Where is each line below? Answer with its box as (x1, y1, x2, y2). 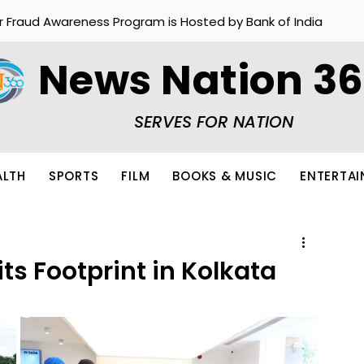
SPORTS (48, 167, 99, 184)
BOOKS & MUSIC (172, 167, 277, 184)
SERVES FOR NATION (134, 110, 293, 133)
